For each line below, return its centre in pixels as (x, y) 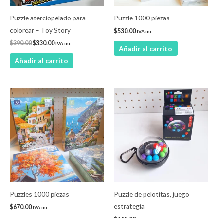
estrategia (129, 206)
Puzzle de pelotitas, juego (152, 194)
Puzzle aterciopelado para (48, 18)
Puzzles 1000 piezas (39, 194)
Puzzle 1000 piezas (142, 18)
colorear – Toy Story (40, 30)
